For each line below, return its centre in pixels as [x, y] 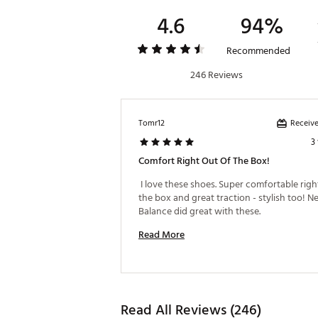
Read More [161, 235]
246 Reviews [216, 75]
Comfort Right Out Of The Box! [204, 161]
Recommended [258, 51]
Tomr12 [152, 123]
